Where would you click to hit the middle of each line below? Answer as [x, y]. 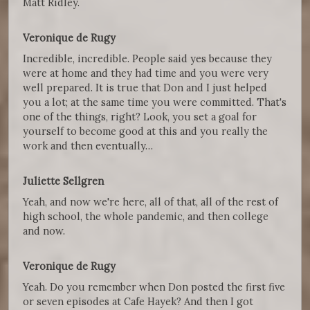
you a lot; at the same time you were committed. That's [155, 102]
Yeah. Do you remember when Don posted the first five [154, 287]
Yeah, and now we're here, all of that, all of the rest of [151, 202]
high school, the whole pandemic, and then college [146, 217]
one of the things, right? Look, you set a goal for [140, 117]
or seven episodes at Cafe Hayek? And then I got [138, 302]
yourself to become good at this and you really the [145, 131]
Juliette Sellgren [65, 181]
